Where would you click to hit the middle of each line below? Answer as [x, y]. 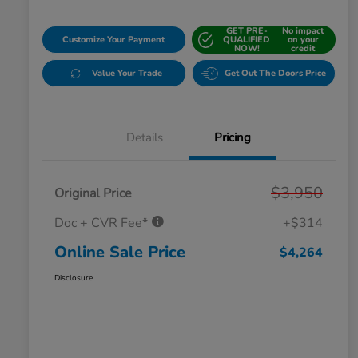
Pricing [233, 138]
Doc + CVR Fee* [103, 223]
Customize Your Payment [114, 40]
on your [303, 40]
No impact [303, 31]
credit [303, 49]
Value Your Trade [127, 74]
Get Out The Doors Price [275, 74]
